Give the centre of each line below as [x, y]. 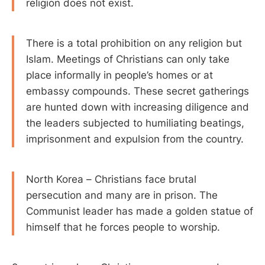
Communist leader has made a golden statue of [140, 211]
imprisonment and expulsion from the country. [135, 139]
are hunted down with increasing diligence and [138, 107]
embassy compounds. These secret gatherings [138, 91]
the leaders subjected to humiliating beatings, [135, 123]
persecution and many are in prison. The [122, 195]
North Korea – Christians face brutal [111, 179]
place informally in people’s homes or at [119, 75]
